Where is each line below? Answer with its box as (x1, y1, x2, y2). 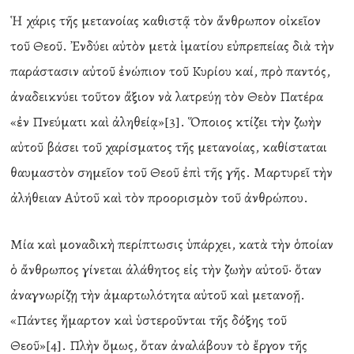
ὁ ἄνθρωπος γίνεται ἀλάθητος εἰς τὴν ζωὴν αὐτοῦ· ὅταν (10, 260, 322, 279)
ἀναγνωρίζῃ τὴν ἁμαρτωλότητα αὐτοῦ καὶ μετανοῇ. (10, 285, 306, 304)
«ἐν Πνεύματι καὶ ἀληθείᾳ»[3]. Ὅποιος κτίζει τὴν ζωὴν (10, 112, 322, 131)
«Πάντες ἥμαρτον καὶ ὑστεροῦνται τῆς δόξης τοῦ (10, 311, 288, 330)
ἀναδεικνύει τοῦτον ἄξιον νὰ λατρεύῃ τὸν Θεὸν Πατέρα (10, 87, 324, 106)
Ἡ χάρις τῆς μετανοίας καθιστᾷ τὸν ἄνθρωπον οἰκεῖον (10, 11, 322, 30)
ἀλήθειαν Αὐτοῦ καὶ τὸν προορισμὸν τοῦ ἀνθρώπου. (10, 188, 309, 207)
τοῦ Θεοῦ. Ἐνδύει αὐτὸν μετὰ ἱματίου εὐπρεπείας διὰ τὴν (10, 36, 335, 55)
